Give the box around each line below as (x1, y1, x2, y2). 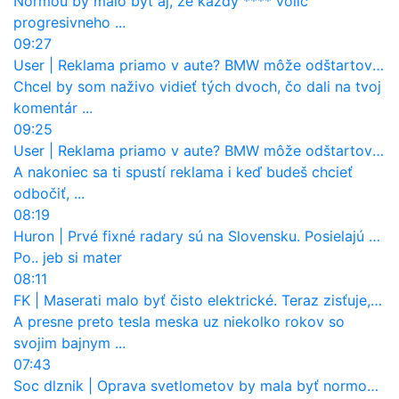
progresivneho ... (13, 12, 126, 31)
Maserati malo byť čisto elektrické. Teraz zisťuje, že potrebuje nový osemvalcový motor (44, 290, 370, 309)
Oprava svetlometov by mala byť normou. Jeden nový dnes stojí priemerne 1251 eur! (97, 376, 367, 395)
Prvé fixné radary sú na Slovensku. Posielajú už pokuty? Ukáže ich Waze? (68, 226, 369, 245)
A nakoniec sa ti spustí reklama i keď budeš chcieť (13, 162, 353, 181)
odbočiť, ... (13, 183, 85, 202)
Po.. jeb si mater (13, 248, 122, 266)
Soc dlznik (13, 376, 84, 395)
